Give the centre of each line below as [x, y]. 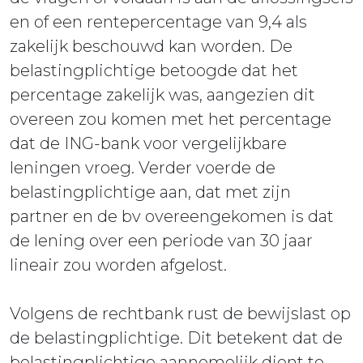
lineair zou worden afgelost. [118, 265]
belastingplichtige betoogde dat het [154, 71]
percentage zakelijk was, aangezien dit [162, 95]
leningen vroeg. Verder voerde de [143, 168]
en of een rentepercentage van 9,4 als [158, 22]
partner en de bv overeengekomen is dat [172, 217]
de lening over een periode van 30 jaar [161, 241]
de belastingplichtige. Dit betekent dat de [176, 338]
